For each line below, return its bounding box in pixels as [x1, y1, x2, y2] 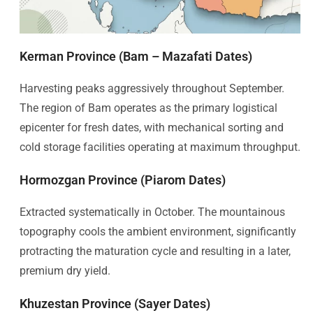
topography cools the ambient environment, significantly [20, 224, 296, 238]
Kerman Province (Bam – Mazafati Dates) [20, 48, 252, 64]
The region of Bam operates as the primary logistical [20, 101, 277, 115]
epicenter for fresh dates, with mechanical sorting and [20, 120, 284, 134]
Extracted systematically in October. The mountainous [20, 205, 285, 219]
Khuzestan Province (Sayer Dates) [20, 296, 210, 311]
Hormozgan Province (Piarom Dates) [20, 172, 226, 187]
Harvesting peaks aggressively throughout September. [20, 81, 284, 95]
